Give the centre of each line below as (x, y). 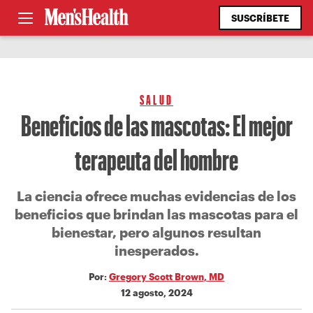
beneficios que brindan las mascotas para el (156, 214)
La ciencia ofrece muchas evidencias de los (156, 196)
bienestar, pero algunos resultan (156, 232)
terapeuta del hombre (156, 159)
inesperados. (156, 250)
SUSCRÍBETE (260, 18)
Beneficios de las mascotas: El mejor (156, 125)
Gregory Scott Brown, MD (167, 276)
